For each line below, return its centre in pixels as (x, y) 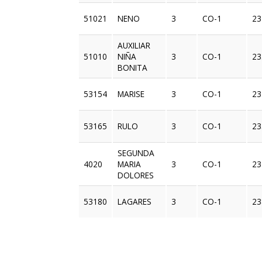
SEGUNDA (136, 153)
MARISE (131, 94)
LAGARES (135, 202)
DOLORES (136, 175)
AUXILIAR (134, 46)
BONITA (133, 68)
